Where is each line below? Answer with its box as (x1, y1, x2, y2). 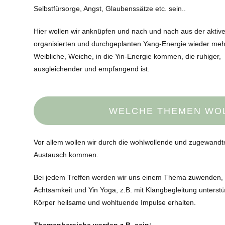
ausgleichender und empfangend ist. (34, 65, 150, 73)
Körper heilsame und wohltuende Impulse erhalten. (34, 198, 196, 207)
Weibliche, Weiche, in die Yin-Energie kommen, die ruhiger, (34, 52, 221, 61)
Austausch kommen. (34, 151, 99, 159)
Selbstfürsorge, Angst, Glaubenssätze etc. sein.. (34, 5, 186, 13)
